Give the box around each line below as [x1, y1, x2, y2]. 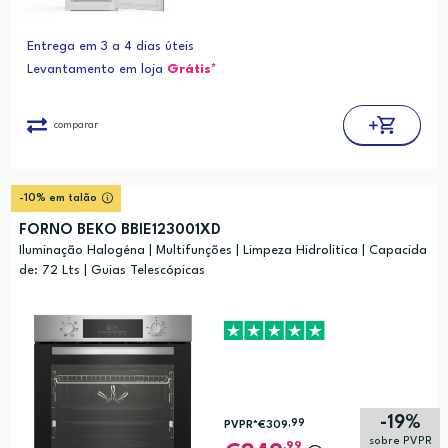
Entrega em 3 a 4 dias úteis [26, 40, 194, 54]
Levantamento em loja [26, 63, 167, 77]
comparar [53, 119, 98, 130]
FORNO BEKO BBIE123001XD [18, 223, 221, 239]
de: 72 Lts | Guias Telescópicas [18, 264, 205, 278]
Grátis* [166, 63, 217, 77]
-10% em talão [18, 193, 97, 205]
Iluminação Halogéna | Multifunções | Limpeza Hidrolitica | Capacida [18, 244, 427, 258]
